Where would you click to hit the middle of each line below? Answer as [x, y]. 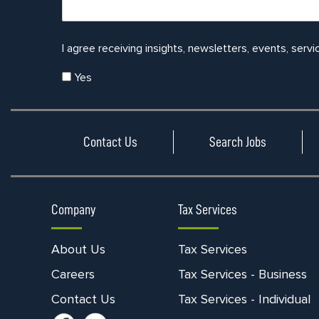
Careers [73, 274]
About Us [78, 249]
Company [73, 210]
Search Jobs [237, 142]
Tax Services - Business [243, 274]
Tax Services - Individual [245, 299]
